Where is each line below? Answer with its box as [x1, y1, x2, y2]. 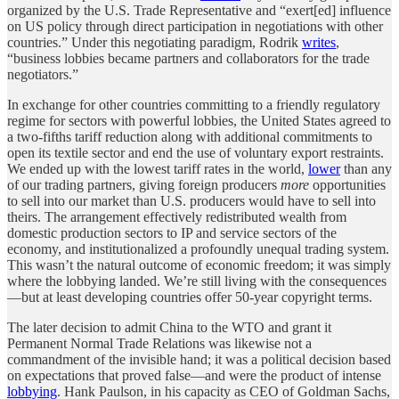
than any [340, 160, 392, 176]
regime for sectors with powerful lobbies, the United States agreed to [7, 112, 391, 128]
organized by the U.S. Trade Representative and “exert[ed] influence [7, 2, 391, 18]
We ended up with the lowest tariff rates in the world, [7, 160, 308, 176]
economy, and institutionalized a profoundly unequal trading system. [7, 240, 389, 256]
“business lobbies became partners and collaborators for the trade [7, 50, 370, 66]
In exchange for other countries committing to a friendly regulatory [7, 96, 380, 112]
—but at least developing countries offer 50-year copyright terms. [7, 289, 372, 305]
